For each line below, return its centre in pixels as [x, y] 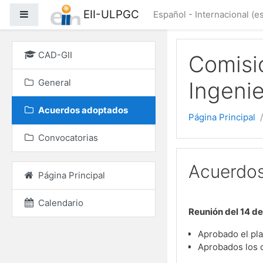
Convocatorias [68, 138]
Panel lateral [54, 14]
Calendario [61, 203]
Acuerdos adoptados [83, 110]
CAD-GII [55, 55]
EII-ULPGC [111, 14]
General [55, 82]
